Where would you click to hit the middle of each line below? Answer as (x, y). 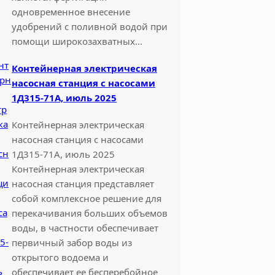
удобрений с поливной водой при (89, 26)
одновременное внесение (71, 11)
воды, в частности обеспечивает (85, 227)
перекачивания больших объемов (89, 213)
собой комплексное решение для (86, 198)
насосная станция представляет (83, 183)
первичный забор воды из (72, 242)
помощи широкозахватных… (77, 41)
